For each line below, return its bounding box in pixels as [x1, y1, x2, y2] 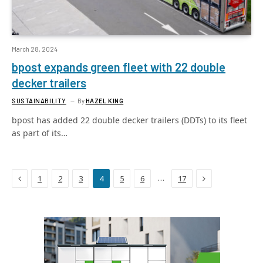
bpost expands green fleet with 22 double [12, 60, 225, 74]
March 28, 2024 [12, 45, 58, 53]
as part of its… [12, 127, 68, 139]
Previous [21, 172, 53, 183]
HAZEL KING [85, 97, 124, 104]
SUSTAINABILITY [12, 97, 66, 104]
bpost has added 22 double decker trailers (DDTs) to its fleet [12, 114, 247, 126]
